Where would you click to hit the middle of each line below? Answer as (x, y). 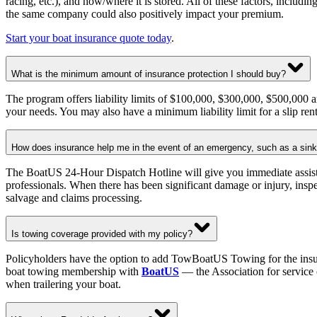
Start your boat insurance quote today (88, 38)
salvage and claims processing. (74, 197)
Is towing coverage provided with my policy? (102, 234)
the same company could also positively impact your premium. (145, 13)
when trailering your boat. (63, 284)
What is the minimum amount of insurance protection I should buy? (149, 74)
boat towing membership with (74, 271)
